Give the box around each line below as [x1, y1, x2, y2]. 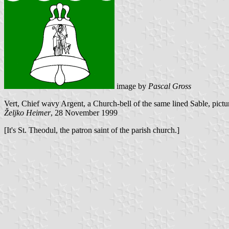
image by [114, 81, 148, 90]
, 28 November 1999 [51, 108, 118, 117]
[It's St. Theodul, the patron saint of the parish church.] [4, 125, 179, 134]
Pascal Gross [148, 81, 191, 90]
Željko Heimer [4, 108, 51, 117]
